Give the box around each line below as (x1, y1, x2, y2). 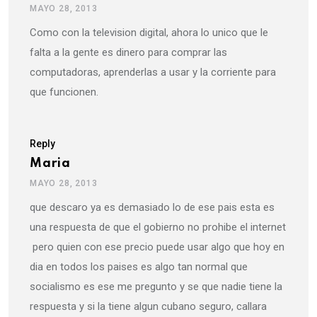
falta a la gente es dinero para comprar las (30, 46, 227, 59)
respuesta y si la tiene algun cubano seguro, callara (30, 300, 267, 313)
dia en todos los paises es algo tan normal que (30, 260, 248, 274)
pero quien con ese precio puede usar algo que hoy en (30, 241, 284, 254)
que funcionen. (30, 86, 98, 99)
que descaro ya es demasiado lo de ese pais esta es (30, 201, 275, 214)
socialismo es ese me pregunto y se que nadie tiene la (30, 280, 282, 294)
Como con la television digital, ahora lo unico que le (30, 26, 268, 40)
